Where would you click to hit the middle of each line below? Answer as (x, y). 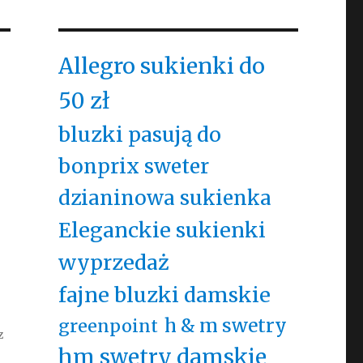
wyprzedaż (113, 263)
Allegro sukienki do (161, 66)
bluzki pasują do (139, 135)
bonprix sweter (133, 167)
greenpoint (108, 326)
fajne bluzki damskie (164, 295)
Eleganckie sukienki (162, 230)
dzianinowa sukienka (164, 198)
